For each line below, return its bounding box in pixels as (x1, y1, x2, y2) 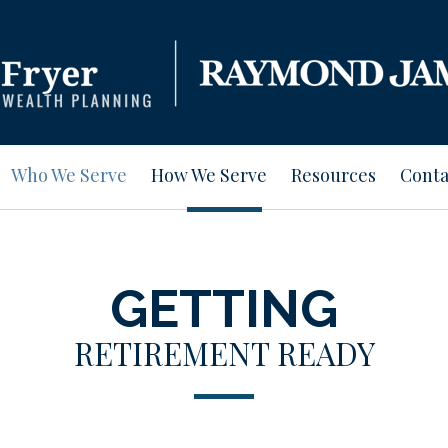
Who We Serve (11, 163, 127, 187)
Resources (291, 163, 376, 187)
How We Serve (151, 163, 267, 187)
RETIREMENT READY (73, 332, 375, 374)
